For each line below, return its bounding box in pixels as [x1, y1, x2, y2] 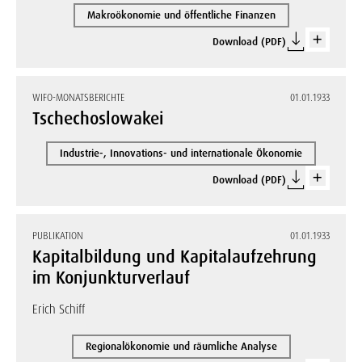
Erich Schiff [32, 301, 85, 318]
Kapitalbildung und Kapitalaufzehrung [32, 246, 317, 268]
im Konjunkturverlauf [32, 267, 190, 289]
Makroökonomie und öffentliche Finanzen [86, 8, 276, 22]
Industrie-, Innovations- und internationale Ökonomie [60, 146, 302, 160]
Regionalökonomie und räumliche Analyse [85, 339, 277, 353]
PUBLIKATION [32, 229, 83, 242]
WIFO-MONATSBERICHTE [32, 91, 124, 104]
